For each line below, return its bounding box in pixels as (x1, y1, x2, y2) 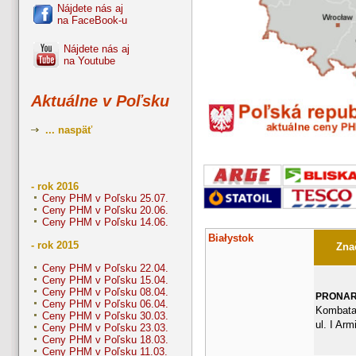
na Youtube (64, 55, 115, 68)
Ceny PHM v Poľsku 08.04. (42, 286, 168, 299)
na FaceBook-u (57, 14, 127, 27)
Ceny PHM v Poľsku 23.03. (42, 322, 168, 335)
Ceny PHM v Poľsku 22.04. (42, 262, 168, 275)
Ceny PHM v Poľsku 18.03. (42, 334, 168, 346)
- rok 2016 (31, 180, 79, 193)
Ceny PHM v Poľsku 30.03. (42, 310, 168, 323)
